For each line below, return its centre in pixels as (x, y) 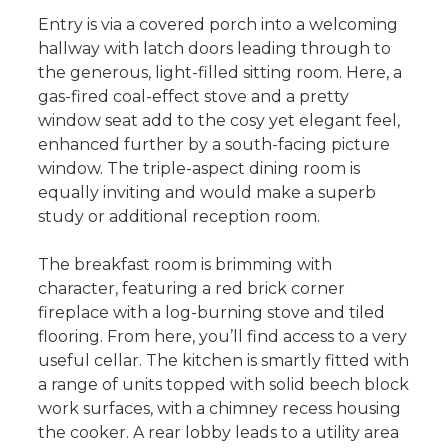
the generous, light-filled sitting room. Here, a (219, 72)
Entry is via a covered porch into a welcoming (217, 24)
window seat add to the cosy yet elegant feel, (218, 120)
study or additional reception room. (178, 216)
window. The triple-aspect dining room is (198, 168)
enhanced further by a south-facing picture (213, 144)
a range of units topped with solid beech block (223, 384)
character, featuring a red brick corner (191, 288)
